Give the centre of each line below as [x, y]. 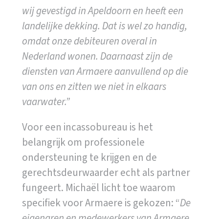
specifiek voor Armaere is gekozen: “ [101, 203]
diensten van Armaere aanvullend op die [105, 71]
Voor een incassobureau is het [87, 127]
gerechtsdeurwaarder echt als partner [106, 172]
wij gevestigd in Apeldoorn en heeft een [102, 11]
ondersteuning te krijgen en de [89, 157]
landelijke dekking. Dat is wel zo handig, [104, 26]
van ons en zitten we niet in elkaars [94, 86]
